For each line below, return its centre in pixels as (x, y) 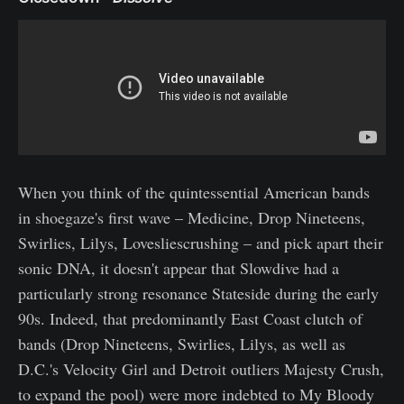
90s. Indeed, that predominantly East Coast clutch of (190, 318)
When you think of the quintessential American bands (194, 192)
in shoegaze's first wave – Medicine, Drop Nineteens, (192, 217)
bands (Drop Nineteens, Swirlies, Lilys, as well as (182, 343)
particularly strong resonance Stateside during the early (198, 293)
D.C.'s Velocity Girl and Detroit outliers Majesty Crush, (201, 368)
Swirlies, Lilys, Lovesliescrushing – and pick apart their (201, 242)
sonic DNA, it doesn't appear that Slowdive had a (179, 267)
